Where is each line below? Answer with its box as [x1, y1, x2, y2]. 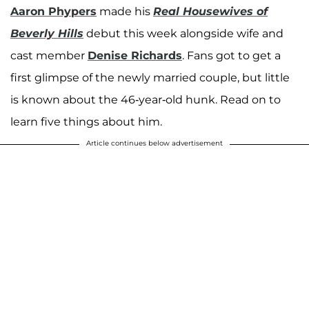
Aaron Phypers [10, 4, 97, 18]
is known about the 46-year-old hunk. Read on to [10, 92, 281, 106]
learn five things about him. [10, 114, 162, 128]
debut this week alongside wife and [83, 26, 283, 40]
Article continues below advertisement [86, 138, 223, 148]
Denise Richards [88, 48, 182, 62]
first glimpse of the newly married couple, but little [10, 70, 290, 84]
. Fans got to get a [182, 48, 281, 62]
